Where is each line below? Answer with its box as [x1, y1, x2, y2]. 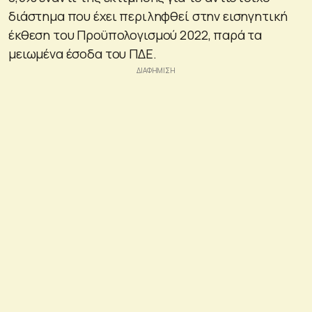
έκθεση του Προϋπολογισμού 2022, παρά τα [8, 26, 263, 43]
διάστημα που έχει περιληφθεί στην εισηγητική [8, 7, 288, 24]
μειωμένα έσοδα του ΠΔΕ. [8, 45, 157, 62]
